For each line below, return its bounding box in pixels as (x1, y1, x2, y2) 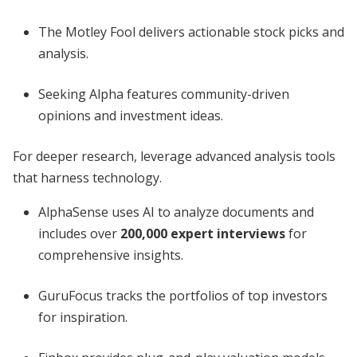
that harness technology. (13, 169, 162, 186)
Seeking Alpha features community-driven (38, 85, 289, 103)
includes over (38, 225, 120, 242)
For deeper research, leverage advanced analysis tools (13, 147, 335, 165)
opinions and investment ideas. (38, 107, 223, 124)
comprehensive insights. (38, 246, 183, 264)
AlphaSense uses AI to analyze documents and (38, 203, 314, 221)
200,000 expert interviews (120, 225, 285, 242)
